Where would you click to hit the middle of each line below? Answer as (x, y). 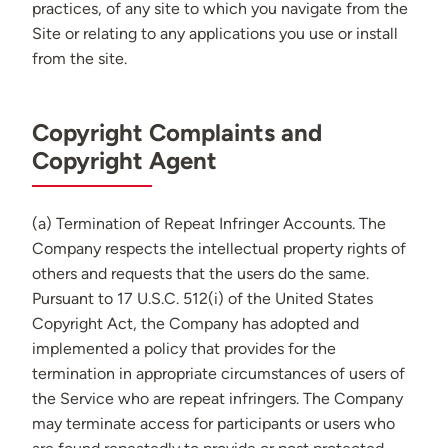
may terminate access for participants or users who (213, 424)
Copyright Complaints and (177, 133)
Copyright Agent (124, 161)
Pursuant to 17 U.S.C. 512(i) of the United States (202, 299)
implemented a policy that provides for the (184, 349)
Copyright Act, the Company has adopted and (195, 324)
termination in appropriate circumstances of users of (218, 374)
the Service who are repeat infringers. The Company (217, 399)
